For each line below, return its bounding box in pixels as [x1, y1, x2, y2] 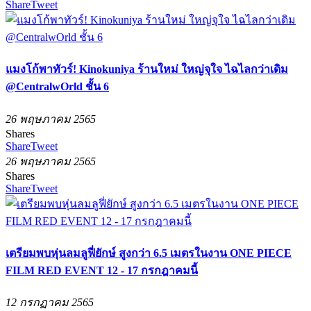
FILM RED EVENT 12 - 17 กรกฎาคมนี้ [6, 264, 198, 276]
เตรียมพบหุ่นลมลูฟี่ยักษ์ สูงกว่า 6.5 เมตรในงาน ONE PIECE [6, 246, 292, 259]
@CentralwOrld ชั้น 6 [6, 81, 109, 93]
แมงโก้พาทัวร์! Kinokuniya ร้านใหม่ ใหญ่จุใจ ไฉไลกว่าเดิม [6, 63, 288, 76]
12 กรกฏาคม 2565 [6, 296, 94, 309]
